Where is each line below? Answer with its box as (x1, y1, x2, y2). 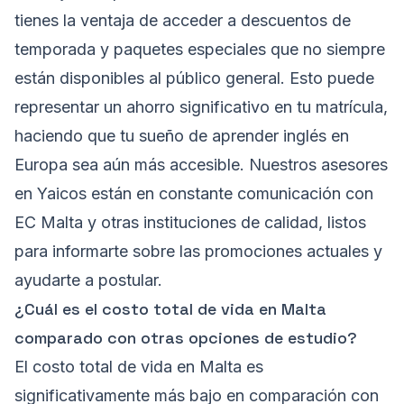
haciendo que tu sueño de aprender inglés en (14, 126, 349, 146)
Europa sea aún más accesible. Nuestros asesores (14, 155, 388, 175)
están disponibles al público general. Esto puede (14, 69, 374, 88)
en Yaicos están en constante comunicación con (14, 184, 373, 204)
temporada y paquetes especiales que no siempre (14, 40, 385, 60)
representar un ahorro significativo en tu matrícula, (14, 97, 388, 117)
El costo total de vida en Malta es (14, 357, 263, 377)
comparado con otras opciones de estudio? (14, 327, 357, 349)
